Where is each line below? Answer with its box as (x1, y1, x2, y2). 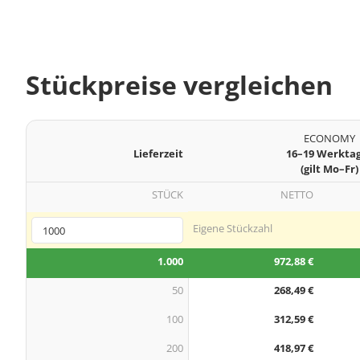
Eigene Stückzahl (193, 221, 272, 236)
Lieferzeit (133, 146, 183, 162)
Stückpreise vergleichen (26, 67, 333, 102)
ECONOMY (304, 131, 355, 146)
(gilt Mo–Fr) (301, 162, 358, 177)
